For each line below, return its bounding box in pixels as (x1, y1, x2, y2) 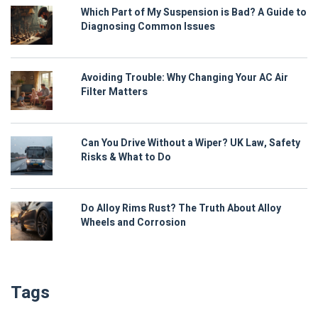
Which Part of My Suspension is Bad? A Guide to (81, 5, 307, 21)
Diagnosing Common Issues (81, 19, 215, 35)
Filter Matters (81, 84, 148, 100)
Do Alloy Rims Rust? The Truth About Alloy (81, 201, 281, 216)
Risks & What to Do (81, 150, 171, 165)
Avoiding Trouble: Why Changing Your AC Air (81, 70, 288, 86)
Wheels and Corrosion (81, 215, 186, 231)
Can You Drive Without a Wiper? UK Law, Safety (81, 136, 300, 151)
